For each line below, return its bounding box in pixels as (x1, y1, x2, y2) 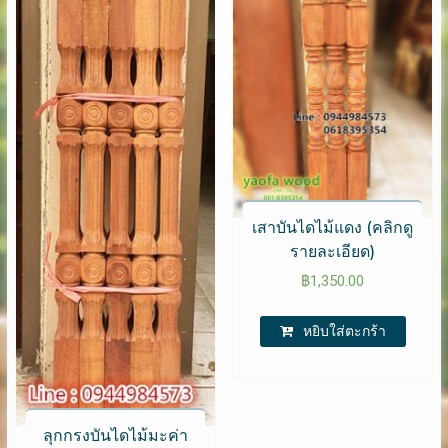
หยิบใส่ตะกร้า (302, 322, 386, 339)
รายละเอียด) (290, 242, 376, 262)
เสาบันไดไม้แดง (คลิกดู (252, 218, 414, 238)
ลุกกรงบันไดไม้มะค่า (42, 425, 188, 445)
